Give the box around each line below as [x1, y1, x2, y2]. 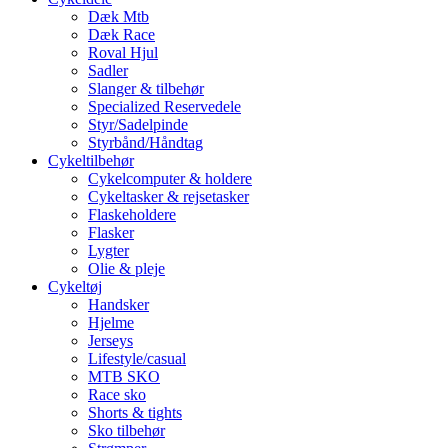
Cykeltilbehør [48, 152, 134, 170]
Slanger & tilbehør [88, 80, 204, 98]
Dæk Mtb [88, 8, 149, 26]
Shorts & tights [88, 404, 182, 422]
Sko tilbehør [88, 422, 165, 440]
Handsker [88, 296, 149, 314]
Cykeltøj [48, 278, 102, 296]
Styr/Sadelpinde [88, 116, 188, 134]
